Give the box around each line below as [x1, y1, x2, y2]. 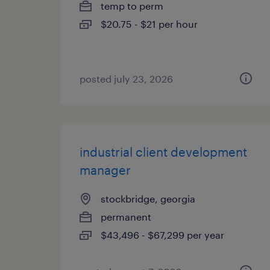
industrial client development [80, 145, 247, 159]
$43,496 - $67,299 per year [101, 229, 224, 240]
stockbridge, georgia [101, 193, 195, 204]
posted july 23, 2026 [80, 73, 173, 84]
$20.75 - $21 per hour [101, 18, 198, 30]
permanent [101, 211, 151, 222]
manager [80, 163, 131, 177]
